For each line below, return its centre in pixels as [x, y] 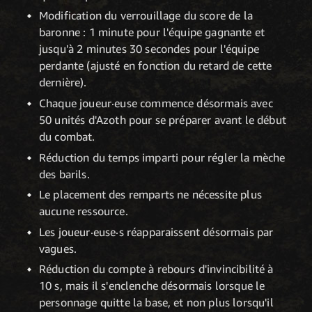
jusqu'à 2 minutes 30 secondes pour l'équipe [149, 49]
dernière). [63, 83]
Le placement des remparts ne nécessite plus [150, 195]
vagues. [58, 248]
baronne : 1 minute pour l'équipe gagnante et [152, 32]
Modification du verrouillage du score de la [146, 16]
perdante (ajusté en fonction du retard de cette [156, 66]
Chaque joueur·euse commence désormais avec [156, 103]
